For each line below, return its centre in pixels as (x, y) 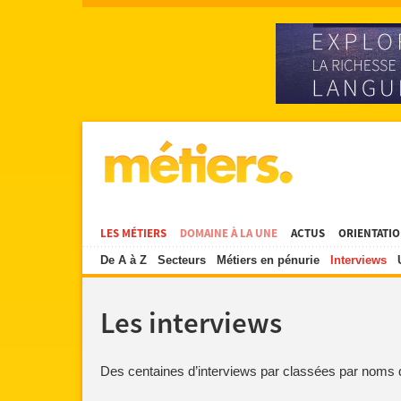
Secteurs (182, 260)
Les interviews (191, 324)
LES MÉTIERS (133, 234)
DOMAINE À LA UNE (229, 234)
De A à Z (124, 260)
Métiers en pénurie (268, 260)
